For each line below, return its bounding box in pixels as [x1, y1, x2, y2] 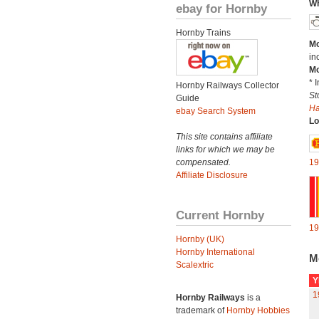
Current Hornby [176, 208, 264, 222]
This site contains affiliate [176, 132, 273, 142]
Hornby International [176, 247, 255, 257]
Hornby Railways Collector [176, 80, 279, 90]
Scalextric [176, 260, 214, 270]
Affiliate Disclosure [176, 170, 248, 180]
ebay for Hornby [176, 1, 267, 16]
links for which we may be [176, 145, 275, 155]
